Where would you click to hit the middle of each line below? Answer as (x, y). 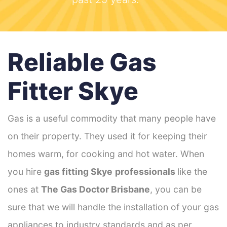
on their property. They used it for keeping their (107, 136)
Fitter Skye (73, 91)
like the (192, 171)
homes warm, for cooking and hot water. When (106, 154)
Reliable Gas (82, 62)
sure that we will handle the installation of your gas (113, 207)
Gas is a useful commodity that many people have (112, 118)
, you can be (176, 189)
